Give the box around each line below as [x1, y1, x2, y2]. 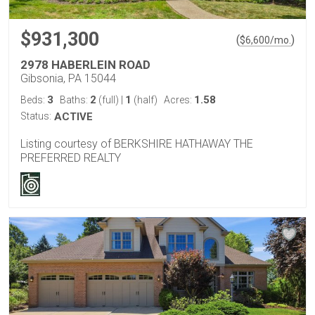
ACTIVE [54, 110, 93, 123]
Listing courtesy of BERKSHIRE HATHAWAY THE [20, 136, 253, 150]
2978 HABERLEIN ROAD [20, 57, 150, 72]
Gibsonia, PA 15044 [20, 71, 116, 85]
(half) [131, 94, 157, 105]
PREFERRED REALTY [20, 150, 121, 165]
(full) [96, 94, 121, 105]
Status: [20, 110, 51, 122]
